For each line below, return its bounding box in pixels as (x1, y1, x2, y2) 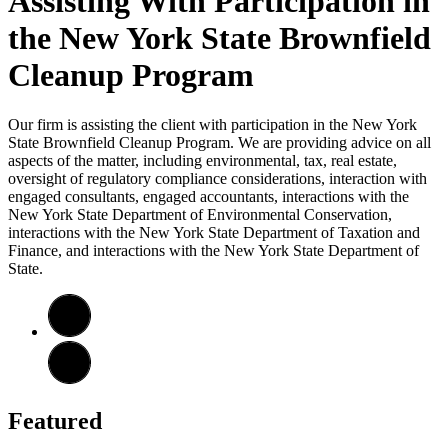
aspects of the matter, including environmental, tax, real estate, (8, 151, 397, 169)
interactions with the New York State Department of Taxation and (8, 223, 420, 241)
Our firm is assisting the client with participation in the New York (8, 115, 417, 133)
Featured (8, 407, 102, 434)
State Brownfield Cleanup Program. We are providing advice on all (8, 133, 431, 151)
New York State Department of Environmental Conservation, (8, 205, 392, 223)
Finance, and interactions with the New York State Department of (8, 241, 419, 259)
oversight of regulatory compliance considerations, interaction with (8, 169, 427, 187)
